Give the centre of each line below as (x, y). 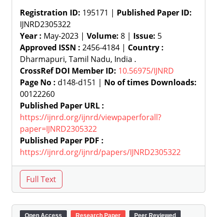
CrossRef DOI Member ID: (68, 71)
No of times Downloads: (150, 82)
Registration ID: (50, 13)
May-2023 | (64, 36)
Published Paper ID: (154, 13)
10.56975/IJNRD (146, 71)
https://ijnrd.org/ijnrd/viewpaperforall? (91, 117)
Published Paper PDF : (62, 140)
